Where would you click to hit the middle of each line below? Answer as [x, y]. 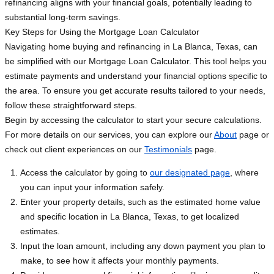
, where [244, 173]
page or [253, 135]
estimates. [40, 231]
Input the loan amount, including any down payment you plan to [143, 246]
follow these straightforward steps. [71, 106]
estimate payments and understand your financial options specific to [136, 76]
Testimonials [168, 150]
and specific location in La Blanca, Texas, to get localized [130, 217]
